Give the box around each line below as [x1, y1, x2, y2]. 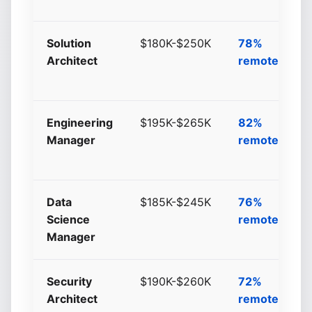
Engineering [47, 116, 114, 130]
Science [47, 212, 91, 226]
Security [47, 274, 93, 288]
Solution [47, 36, 92, 50]
